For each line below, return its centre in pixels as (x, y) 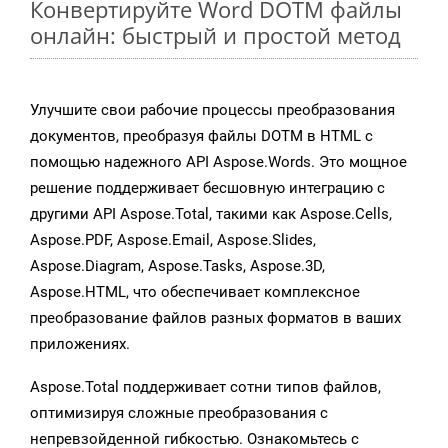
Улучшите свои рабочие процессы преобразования (212, 110)
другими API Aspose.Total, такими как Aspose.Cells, (211, 214)
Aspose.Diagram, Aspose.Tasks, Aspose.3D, (177, 266)
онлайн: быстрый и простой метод (215, 35)
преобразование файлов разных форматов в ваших (215, 318)
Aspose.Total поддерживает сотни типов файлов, (205, 387)
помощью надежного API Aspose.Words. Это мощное (218, 162)
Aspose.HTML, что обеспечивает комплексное (195, 292)
